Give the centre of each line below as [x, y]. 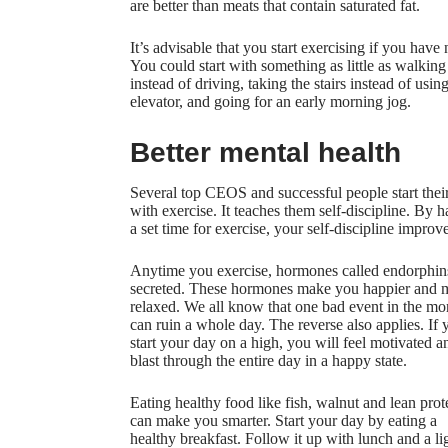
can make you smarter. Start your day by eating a [283, 421]
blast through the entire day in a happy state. [268, 361]
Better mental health [265, 153]
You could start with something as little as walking [288, 66]
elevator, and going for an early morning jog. [270, 102]
